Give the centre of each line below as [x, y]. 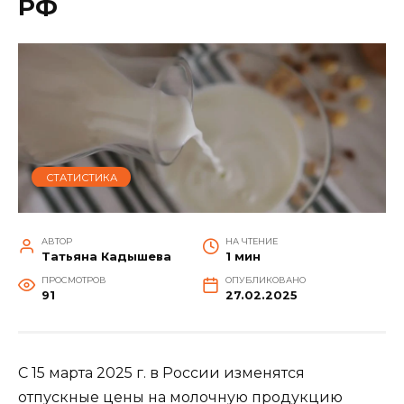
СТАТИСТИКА [81, 176]
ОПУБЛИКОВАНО [265, 280]
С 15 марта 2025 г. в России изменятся [161, 372]
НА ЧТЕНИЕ [251, 241]
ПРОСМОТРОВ [73, 280]
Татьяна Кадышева [106, 256]
